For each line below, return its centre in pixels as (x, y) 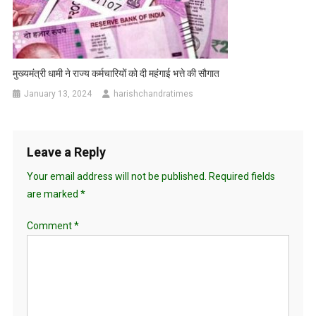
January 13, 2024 (58, 94)
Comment (50, 226)
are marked (53, 194)
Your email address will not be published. (116, 177)
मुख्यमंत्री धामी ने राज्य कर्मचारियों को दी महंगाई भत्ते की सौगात (116, 74)
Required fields (242, 177)
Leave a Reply (66, 152)
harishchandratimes (154, 94)
